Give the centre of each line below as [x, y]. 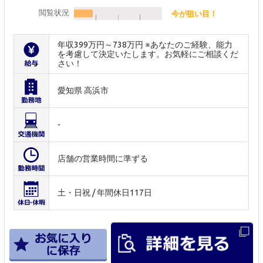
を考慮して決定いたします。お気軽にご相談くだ [148, 54]
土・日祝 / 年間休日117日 [105, 192]
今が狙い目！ [194, 13]
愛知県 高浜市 [83, 90]
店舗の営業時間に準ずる [103, 158]
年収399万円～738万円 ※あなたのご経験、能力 [145, 44]
